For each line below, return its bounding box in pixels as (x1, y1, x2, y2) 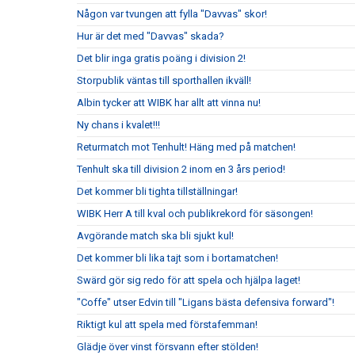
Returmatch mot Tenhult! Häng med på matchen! (77, 141, 296, 153)
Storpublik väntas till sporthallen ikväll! (77, 74, 251, 86)
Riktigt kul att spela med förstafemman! (77, 319, 258, 330)
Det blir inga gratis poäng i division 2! (77, 52, 246, 64)
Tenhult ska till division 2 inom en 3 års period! (77, 163, 285, 175)
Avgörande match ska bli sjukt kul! (77, 230, 234, 242)
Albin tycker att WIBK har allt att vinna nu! (77, 97, 261, 109)
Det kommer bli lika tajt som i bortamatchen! (77, 252, 278, 264)
